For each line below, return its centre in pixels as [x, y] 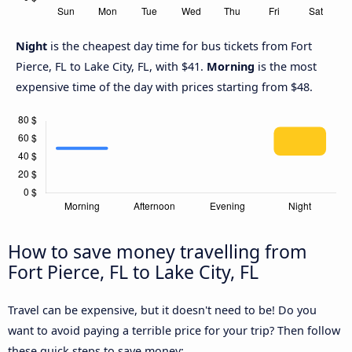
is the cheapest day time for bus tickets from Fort [181, 46]
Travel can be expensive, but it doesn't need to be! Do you [162, 310]
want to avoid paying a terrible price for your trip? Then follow [174, 331]
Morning [231, 67]
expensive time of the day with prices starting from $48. [164, 87]
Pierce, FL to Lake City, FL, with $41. [111, 67]
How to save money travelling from [158, 252]
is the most [286, 67]
